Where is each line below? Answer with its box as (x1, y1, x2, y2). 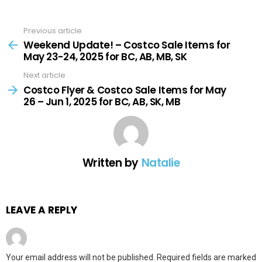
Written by (82, 154, 142, 171)
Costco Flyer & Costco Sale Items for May (23, 82, 227, 97)
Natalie (141, 154, 180, 171)
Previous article (23, 25, 82, 36)
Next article (23, 70, 65, 81)
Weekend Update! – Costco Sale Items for (23, 38, 230, 53)
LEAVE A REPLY (6, 202, 77, 217)
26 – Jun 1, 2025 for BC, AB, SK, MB (23, 94, 181, 109)
